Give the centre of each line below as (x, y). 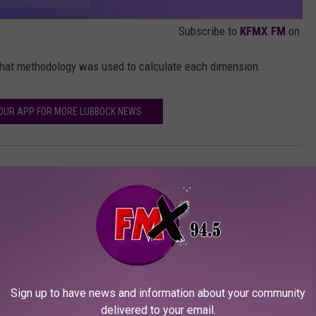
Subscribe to (209, 31)
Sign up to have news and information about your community (158, 293)
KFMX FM (263, 31)
